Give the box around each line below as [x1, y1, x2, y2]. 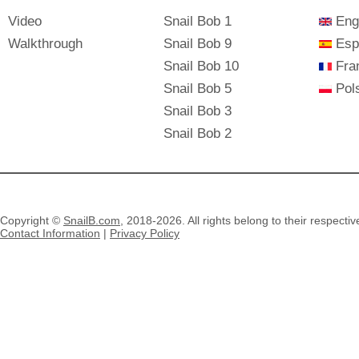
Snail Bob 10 [163, 58, 239, 74]
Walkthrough [8, 36, 83, 51]
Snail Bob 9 [163, 36, 232, 51]
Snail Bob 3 [163, 103, 232, 119]
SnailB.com [63, 214, 120, 227]
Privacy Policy [110, 227, 179, 240]
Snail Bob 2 [163, 126, 232, 141]
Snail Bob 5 [163, 81, 232, 96]
